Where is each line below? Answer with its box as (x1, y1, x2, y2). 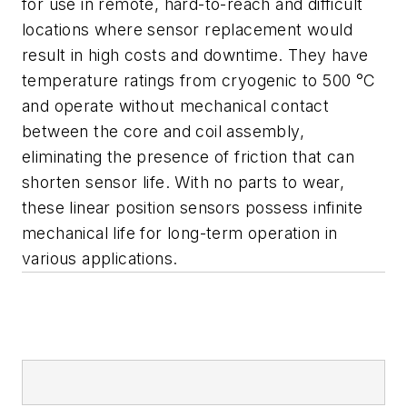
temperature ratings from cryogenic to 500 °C (22, 70, 376, 90)
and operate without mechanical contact (22, 95, 330, 115)
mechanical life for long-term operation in (22, 223, 338, 243)
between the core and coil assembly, (22, 121, 304, 141)
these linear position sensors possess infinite (22, 197, 363, 217)
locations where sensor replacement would (22, 19, 352, 39)
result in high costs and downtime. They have (22, 45, 369, 65)
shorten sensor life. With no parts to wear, (22, 172, 345, 192)
